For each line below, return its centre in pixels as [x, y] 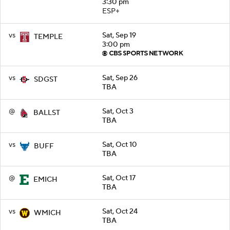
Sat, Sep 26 [120, 78]
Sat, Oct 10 [120, 145]
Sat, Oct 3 [118, 111]
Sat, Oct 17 [119, 178]
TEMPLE [48, 37]
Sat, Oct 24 [120, 211]
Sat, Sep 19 [119, 35]
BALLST [47, 113]
